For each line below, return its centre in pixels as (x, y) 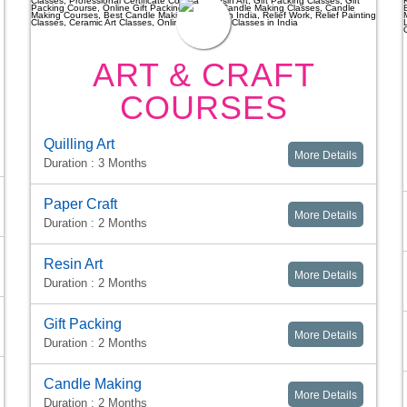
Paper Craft (80, 204)
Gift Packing (83, 324)
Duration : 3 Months (95, 164)
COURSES (203, 108)
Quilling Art (79, 144)
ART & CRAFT (203, 75)
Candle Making (93, 384)
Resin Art (73, 264)
